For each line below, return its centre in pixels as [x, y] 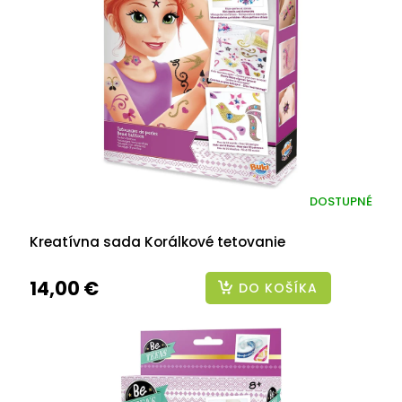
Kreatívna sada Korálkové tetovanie [157, 241]
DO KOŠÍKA [278, 288]
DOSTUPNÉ [341, 202]
